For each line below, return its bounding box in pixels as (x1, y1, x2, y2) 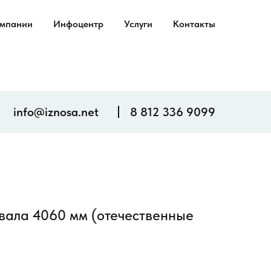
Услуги (124, 18, 152, 30)
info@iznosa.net (13, 105, 99, 119)
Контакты (173, 18, 215, 30)
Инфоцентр (53, 18, 103, 30)
